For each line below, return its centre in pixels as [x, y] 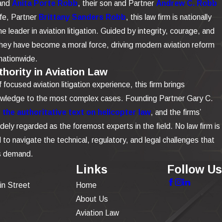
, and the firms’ [175, 112]
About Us [92, 199]
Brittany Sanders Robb [82, 17]
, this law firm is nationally [168, 17]
